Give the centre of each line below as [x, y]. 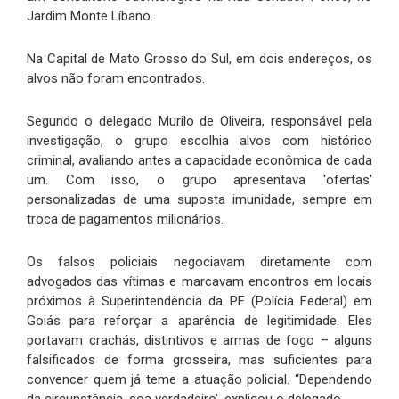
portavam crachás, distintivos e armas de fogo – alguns [199, 341]
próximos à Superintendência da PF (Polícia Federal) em [199, 301]
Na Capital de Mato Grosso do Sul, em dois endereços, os [199, 59]
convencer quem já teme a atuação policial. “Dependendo [199, 380]
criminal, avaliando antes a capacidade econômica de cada [199, 161]
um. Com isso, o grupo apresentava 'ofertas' [199, 180]
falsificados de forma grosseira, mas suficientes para [199, 360]
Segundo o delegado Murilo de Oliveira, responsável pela [199, 122]
